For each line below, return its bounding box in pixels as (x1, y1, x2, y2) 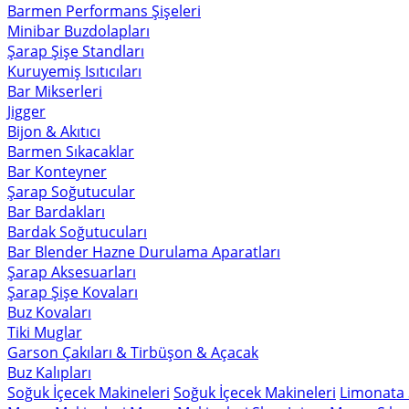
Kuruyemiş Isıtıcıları (7, 61, 142, 81)
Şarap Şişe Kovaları (7, 282, 138, 302)
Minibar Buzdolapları (7, 21, 150, 41)
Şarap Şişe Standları (7, 41, 144, 61)
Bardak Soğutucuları (7, 222, 147, 242)
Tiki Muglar (7, 322, 82, 342)
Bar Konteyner (7, 162, 107, 182)
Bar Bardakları (7, 202, 105, 222)
